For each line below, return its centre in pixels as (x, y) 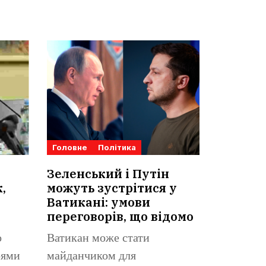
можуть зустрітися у (112, 188)
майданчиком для (91, 256)
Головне (69, 148)
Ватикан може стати (98, 239)
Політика (117, 148)
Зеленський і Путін (108, 174)
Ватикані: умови (98, 202)
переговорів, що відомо (120, 217)
